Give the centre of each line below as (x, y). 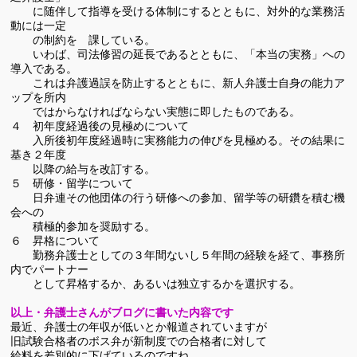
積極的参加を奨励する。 (83, 226)
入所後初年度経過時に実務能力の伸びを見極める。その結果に (178, 140)
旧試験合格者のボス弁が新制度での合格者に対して (139, 341)
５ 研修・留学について (72, 183)
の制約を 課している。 (83, 40)
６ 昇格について (55, 241)
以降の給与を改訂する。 (83, 169)
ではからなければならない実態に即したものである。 (156, 112)
